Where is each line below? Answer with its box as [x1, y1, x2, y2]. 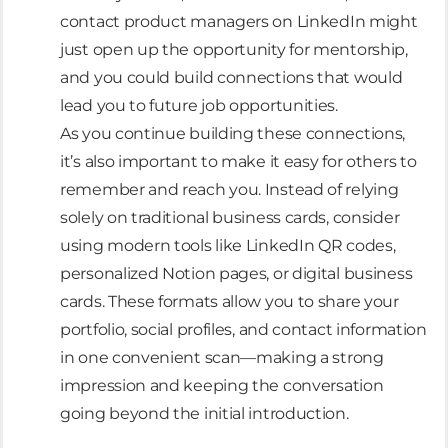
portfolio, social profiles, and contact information [60, 319, 427, 339]
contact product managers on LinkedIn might [60, 11, 418, 31]
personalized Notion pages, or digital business [60, 263, 413, 283]
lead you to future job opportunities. [60, 95, 338, 115]
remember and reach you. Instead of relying [60, 179, 399, 199]
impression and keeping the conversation [60, 375, 384, 395]
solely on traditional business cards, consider [60, 207, 400, 227]
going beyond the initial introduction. [60, 403, 349, 423]
